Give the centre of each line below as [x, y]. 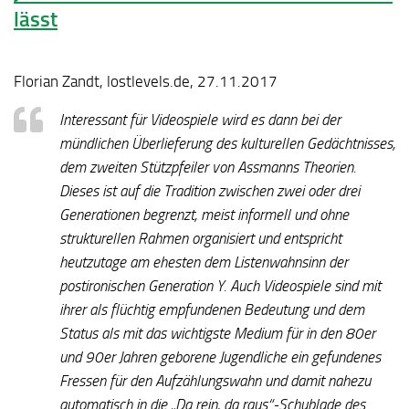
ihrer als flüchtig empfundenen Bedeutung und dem [212, 310]
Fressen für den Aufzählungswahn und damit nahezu [215, 381]
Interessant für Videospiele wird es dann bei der [200, 120]
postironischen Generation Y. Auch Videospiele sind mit [220, 286]
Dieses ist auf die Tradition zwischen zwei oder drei [210, 191]
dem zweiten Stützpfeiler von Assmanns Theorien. [208, 168]
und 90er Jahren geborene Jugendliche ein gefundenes [220, 357]
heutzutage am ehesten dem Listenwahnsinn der [204, 262]
